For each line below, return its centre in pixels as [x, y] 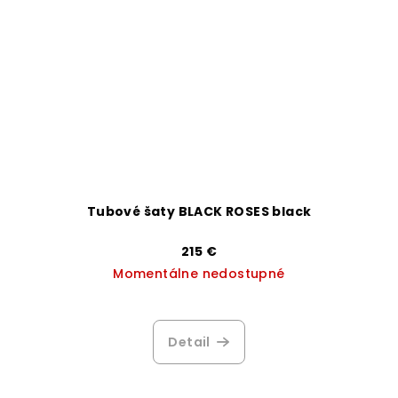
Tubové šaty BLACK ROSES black [199, 212]
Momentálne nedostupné [199, 274]
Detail [189, 342]
